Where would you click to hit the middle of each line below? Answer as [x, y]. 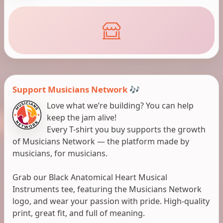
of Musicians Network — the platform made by [101, 142]
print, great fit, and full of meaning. [79, 213]
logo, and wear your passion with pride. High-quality [111, 201]
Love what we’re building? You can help [120, 106]
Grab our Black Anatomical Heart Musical [90, 177]
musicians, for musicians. [60, 154]
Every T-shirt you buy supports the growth [126, 130]
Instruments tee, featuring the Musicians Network [107, 189]
